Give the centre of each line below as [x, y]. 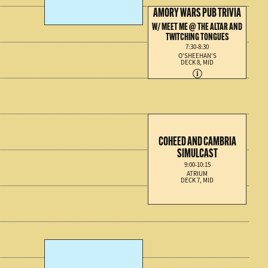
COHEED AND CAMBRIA [197, 141]
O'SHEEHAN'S [197, 56]
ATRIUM [197, 173]
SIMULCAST [197, 153]
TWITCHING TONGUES [197, 36]
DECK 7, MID [197, 180]
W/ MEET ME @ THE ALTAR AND [197, 26]
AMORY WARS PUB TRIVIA [197, 13]
